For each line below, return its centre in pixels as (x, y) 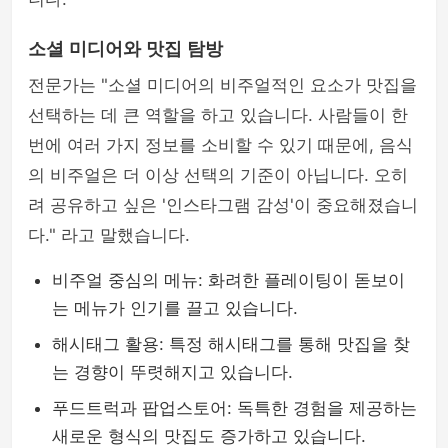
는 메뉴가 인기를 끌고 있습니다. (175, 308)
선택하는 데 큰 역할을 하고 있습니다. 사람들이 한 (218, 115)
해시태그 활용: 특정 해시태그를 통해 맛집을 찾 (231, 344)
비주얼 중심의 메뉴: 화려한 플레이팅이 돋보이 (228, 280)
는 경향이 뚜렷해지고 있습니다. (172, 372)
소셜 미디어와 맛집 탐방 (125, 49)
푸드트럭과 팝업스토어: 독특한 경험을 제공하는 (234, 408)
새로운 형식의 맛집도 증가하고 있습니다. (209, 436)
